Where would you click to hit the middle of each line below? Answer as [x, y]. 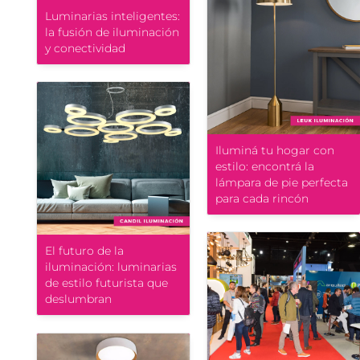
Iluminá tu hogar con [275, 151]
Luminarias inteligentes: [112, 16]
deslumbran [78, 299]
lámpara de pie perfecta [282, 183]
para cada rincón [262, 199]
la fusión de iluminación [112, 33]
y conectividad [85, 49]
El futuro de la [84, 251]
